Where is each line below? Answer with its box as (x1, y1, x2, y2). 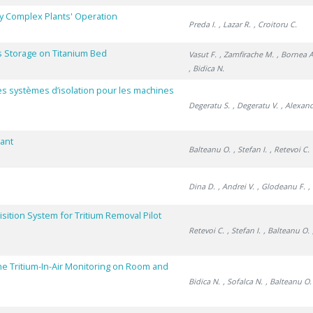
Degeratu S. (189, 100, 231, 110)
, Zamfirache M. (219, 49, 275, 59)
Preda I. (189, 19, 217, 29)
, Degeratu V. (233, 100, 279, 110)
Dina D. (189, 181, 216, 191)
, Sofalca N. (223, 276, 263, 286)
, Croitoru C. (254, 19, 298, 29)
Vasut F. (189, 49, 217, 59)
